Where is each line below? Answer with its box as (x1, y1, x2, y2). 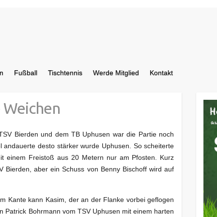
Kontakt (150, 69, 173, 77)
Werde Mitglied (93, 69, 139, 77)
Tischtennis (48, 69, 82, 77)
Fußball (14, 69, 37, 77)
